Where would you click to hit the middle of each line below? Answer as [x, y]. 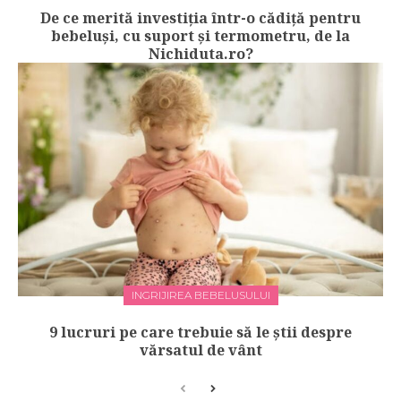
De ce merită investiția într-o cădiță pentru [200, 17]
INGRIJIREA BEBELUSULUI [200, 294]
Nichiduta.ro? [200, 53]
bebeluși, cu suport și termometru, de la [200, 35]
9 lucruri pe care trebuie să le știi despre [200, 332]
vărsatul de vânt [200, 350]
